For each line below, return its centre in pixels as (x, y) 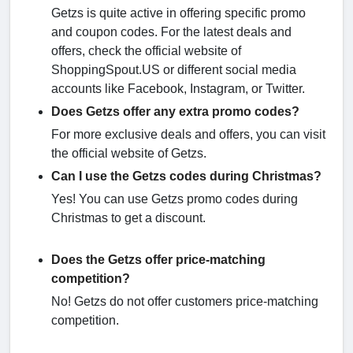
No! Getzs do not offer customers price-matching (185, 302)
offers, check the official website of (146, 51)
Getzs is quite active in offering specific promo (178, 13)
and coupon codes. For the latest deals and (171, 32)
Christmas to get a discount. (130, 218)
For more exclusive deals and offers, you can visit (188, 135)
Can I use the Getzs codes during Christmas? (186, 176)
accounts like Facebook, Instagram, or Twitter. (178, 89)
